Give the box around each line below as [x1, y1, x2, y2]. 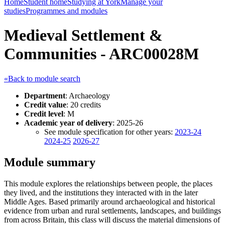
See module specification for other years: [44, 127, 175, 136]
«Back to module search [4, 74, 80, 83]
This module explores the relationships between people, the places [4, 179, 212, 188]
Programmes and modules [26, 7, 107, 15]
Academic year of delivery [24, 118, 113, 127]
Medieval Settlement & [4, 26, 163, 45]
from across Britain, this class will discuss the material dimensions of [4, 215, 220, 224]
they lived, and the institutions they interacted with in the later [4, 188, 198, 197]
